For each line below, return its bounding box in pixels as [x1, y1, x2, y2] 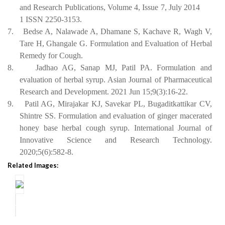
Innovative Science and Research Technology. [20, 136, 212, 144]
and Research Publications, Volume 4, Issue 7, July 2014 [20, 3, 200, 12]
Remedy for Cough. [20, 51, 83, 60]
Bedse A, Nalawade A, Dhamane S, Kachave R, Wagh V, [23, 27, 212, 36]
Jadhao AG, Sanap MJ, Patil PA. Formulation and [35, 63, 212, 72]
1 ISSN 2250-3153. [20, 15, 82, 24]
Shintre [20, 111, 42, 120]
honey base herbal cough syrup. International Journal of [20, 124, 212, 132]
